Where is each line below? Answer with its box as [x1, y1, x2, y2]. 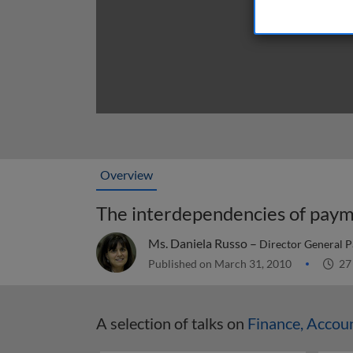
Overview [100, 167, 153, 182]
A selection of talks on [96, 314, 247, 333]
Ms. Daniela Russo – [148, 236, 259, 251]
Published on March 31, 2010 [148, 257, 294, 270]
